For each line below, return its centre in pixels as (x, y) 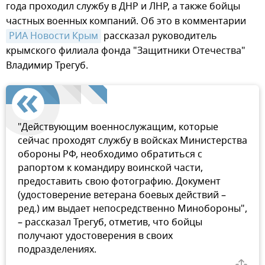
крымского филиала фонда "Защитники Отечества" (126, 51)
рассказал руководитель (159, 36)
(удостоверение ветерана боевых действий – (122, 195)
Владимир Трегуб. (47, 65)
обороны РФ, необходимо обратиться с (110, 154)
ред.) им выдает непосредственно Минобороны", (132, 209)
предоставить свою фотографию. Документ (119, 181)
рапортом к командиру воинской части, (110, 168)
